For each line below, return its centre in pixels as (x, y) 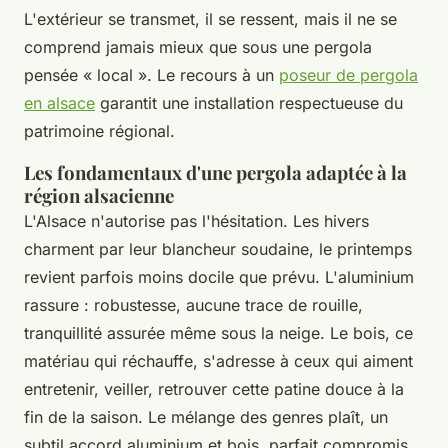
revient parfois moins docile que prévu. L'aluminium (219, 276)
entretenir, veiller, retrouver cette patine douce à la (214, 388)
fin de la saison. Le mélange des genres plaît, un (206, 416)
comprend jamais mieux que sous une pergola (198, 46)
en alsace (59, 102)
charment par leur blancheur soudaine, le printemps (218, 248)
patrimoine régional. (99, 130)
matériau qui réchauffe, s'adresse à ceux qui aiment (218, 360)
